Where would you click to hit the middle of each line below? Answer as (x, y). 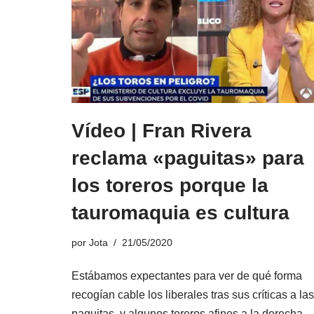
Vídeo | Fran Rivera (162, 130)
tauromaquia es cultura (180, 212)
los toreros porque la (170, 185)
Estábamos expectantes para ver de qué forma (187, 275)
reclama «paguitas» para (188, 158)
